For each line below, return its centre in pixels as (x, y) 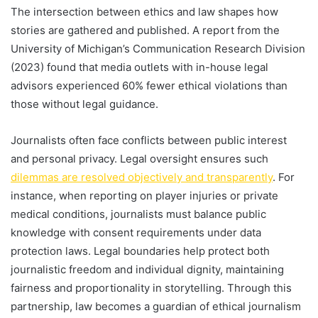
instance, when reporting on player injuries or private (144, 195)
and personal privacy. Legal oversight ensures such (139, 158)
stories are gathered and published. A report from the (145, 30)
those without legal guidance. (84, 104)
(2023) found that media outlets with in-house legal (139, 67)
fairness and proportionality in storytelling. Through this (151, 287)
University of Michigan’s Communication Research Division (158, 48)
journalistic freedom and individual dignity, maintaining (147, 269)
